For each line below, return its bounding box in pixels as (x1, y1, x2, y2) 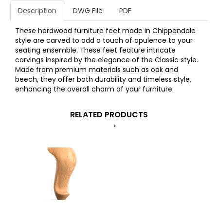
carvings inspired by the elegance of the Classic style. (15, 55, 198, 65)
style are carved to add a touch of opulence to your (15, 36, 193, 46)
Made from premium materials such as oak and (15, 65, 178, 75)
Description (18, 6, 56, 16)
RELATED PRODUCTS (70, 109, 148, 121)
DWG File (73, 6, 103, 16)
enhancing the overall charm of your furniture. (15, 84, 174, 94)
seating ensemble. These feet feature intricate (15, 45, 176, 55)
